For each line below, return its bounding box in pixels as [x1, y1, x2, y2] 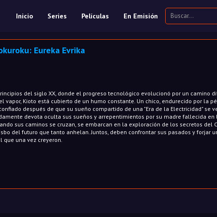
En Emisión [124, 12, 158, 20]
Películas [81, 12, 109, 20]
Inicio [16, 12, 33, 20]
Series [47, 12, 67, 20]
